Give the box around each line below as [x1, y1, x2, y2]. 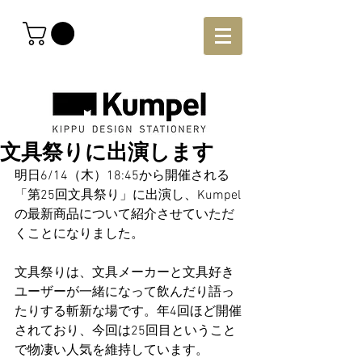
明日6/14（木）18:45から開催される [15, 168, 229, 184]
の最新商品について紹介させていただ [15, 207, 234, 223]
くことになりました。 [15, 226, 144, 242]
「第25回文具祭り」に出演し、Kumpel [15, 187, 244, 204]
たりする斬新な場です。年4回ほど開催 [15, 304, 242, 320]
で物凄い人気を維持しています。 [15, 343, 208, 359]
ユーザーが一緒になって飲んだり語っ [15, 284, 234, 301]
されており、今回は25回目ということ [15, 323, 236, 339]
